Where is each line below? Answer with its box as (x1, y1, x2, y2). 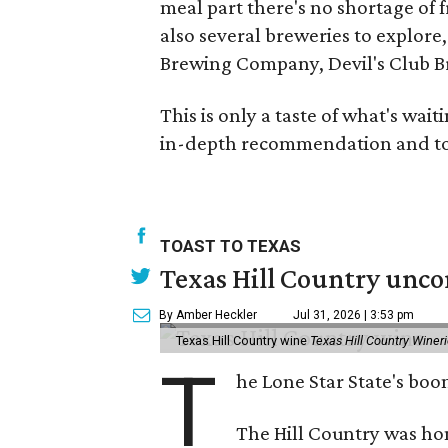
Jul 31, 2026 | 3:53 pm (293, 308, 415, 322)
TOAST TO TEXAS (160, 236, 302, 256)
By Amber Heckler (159, 308, 258, 322)
